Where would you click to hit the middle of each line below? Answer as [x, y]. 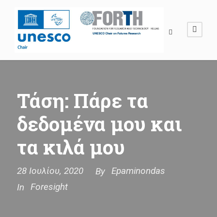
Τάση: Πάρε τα [83, 100]
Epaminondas [138, 170]
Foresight [49, 186]
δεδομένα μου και [99, 124]
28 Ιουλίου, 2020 [50, 170]
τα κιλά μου [71, 147]
